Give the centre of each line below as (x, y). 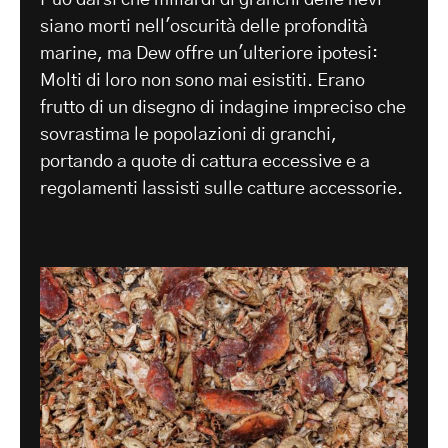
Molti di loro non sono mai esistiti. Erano (202, 80)
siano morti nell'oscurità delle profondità (204, 26)
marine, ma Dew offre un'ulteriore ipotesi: (209, 53)
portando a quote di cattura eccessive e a (205, 161)
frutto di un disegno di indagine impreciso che (223, 107)
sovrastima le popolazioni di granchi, (188, 134)
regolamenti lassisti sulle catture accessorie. (221, 188)
